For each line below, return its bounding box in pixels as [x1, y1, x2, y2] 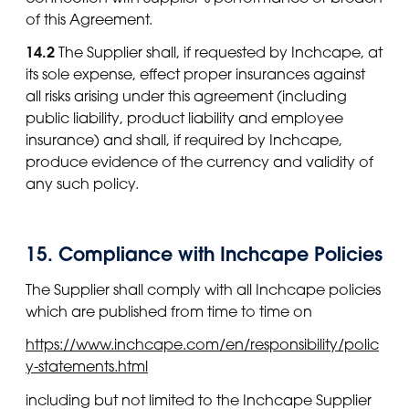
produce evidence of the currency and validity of [26, 152, 373, 171]
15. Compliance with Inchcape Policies [26, 241, 383, 267]
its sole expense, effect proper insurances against [26, 64, 365, 83]
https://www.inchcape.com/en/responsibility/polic [26, 335, 379, 354]
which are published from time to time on [26, 302, 312, 321]
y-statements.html [26, 357, 148, 376]
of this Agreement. [26, 9, 152, 28]
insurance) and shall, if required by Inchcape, [26, 130, 342, 149]
